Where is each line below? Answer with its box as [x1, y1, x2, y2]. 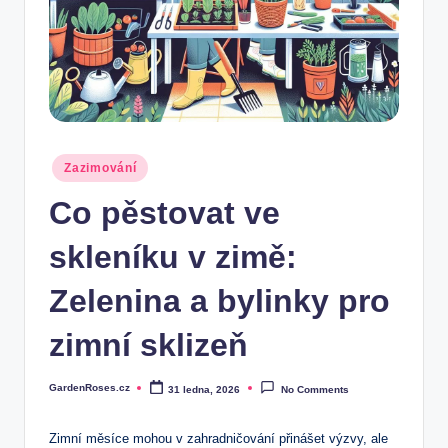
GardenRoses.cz [49, 381, 130, 393]
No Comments [280, 383, 349, 395]
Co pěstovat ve [49, 194, 280, 231]
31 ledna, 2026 [168, 383, 241, 395]
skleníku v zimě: [49, 238, 297, 275]
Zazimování [64, 161, 137, 175]
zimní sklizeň [49, 326, 248, 363]
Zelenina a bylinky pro [49, 282, 390, 319]
